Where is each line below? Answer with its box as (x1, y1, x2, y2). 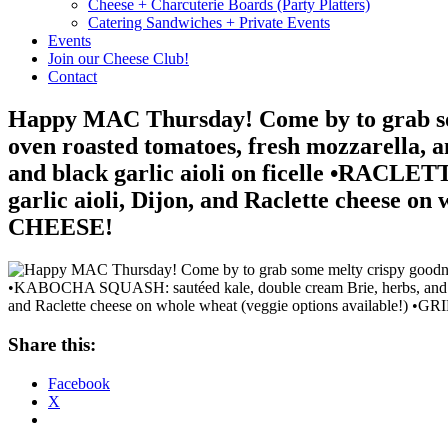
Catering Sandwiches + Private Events (88, 14, 330, 32)
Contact (48, 68, 97, 86)
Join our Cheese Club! (48, 50, 189, 68)
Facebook (48, 374, 110, 392)
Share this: (8, 333, 96, 355)
